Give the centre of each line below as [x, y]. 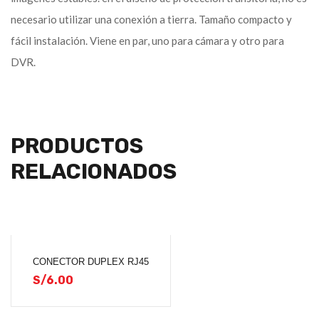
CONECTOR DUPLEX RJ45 [91, 262]
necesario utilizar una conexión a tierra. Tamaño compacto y [151, 20]
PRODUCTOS [77, 146]
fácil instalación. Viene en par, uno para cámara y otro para [147, 41]
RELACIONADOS [94, 172]
